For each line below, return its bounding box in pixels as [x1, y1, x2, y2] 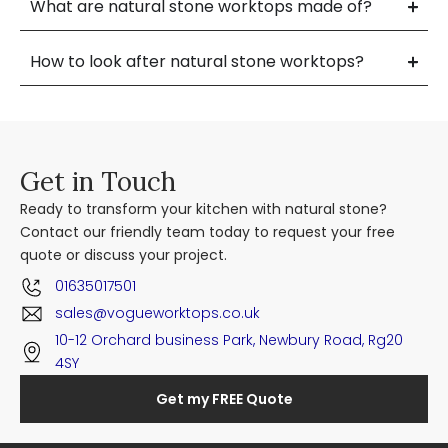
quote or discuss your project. [20, 245, 227, 265]
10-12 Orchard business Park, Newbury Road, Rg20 [55, 329, 403, 350]
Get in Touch [20, 165, 176, 198]
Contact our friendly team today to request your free [20, 222, 395, 242]
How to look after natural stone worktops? [30, 50, 364, 73]
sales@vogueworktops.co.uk [55, 303, 260, 323]
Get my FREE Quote [155, 388, 293, 409]
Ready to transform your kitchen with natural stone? [20, 199, 387, 219]
